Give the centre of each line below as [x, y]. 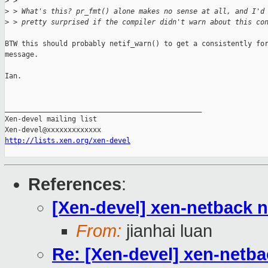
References [75, 185]
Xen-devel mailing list [51, 119]
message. [22, 55]
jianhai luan [167, 231]
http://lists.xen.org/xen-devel [68, 141]
